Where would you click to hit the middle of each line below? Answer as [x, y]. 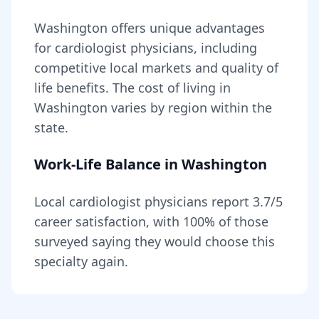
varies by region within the [192, 108]
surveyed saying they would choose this [155, 241]
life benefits [70, 88]
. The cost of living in [168, 88]
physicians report [197, 202]
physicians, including [192, 48]
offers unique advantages [186, 28]
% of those [236, 221]
